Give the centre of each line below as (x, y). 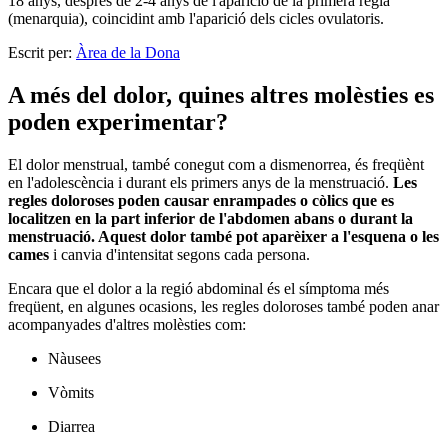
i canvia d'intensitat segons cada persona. (179, 255)
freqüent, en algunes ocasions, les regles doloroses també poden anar (223, 307)
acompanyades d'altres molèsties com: (127, 325)
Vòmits (71, 393)
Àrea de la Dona (128, 53)
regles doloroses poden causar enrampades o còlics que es (201, 201)
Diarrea (71, 427)
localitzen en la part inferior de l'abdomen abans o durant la (210, 219)
